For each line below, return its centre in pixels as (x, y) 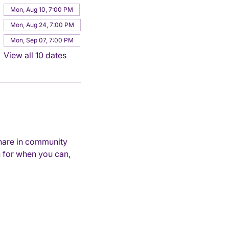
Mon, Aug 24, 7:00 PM (42, 25)
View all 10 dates (35, 55)
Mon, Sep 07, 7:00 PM (42, 40)
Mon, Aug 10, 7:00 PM (42, 9)
